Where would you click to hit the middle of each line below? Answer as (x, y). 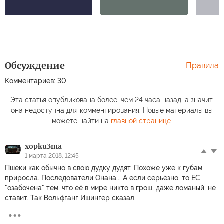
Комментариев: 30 (36, 81)
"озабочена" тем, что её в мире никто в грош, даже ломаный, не (110, 188)
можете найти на (81, 121)
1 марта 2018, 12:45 (52, 156)
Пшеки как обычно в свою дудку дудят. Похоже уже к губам (104, 168)
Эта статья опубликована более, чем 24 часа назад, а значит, (112, 100)
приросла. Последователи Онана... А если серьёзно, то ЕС (103, 178)
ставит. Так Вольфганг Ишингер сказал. (70, 198)
